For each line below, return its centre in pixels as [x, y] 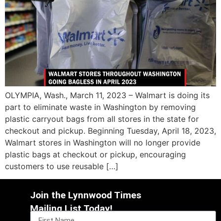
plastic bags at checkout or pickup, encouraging [95, 154]
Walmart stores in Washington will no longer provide [103, 142]
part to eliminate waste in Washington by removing [100, 107]
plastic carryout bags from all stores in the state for [102, 119]
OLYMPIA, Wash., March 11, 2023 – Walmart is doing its [107, 95]
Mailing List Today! [72, 208]
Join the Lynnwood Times [86, 195]
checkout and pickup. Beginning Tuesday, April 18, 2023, [110, 130]
